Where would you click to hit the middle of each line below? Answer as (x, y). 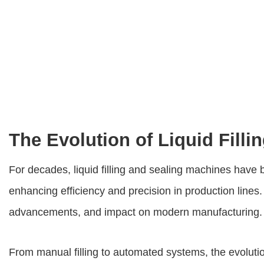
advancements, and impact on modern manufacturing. (136, 212)
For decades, (41, 170)
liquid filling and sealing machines (152, 170)
